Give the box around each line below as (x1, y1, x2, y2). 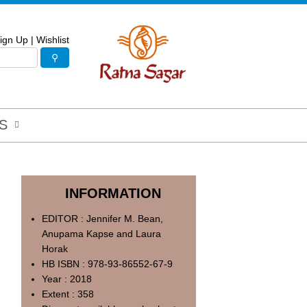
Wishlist (36, 34, 69, 45)
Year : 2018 (42, 273, 92, 284)
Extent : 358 (42, 288, 94, 299)
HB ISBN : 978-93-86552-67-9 (42, 258, 173, 269)
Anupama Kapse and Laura (42, 228, 161, 239)
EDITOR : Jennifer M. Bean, (42, 213, 163, 224)
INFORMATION (64, 186, 161, 201)
